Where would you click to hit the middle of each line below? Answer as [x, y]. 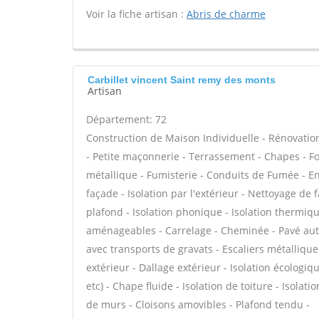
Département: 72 [126, 119]
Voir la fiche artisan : [136, 14]
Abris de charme [226, 14]
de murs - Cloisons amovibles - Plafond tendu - [198, 304]
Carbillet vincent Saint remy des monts [182, 80]
